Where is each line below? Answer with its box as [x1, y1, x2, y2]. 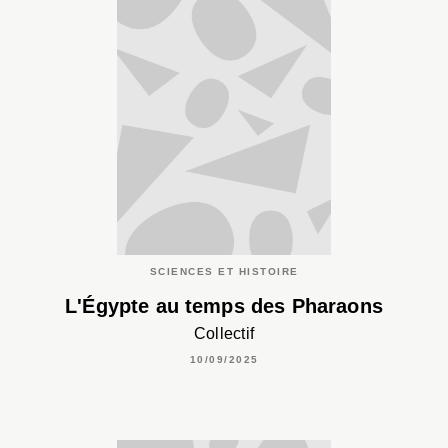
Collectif [193, 324, 255, 342]
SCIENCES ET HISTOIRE [149, 266, 299, 278]
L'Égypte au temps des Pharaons [65, 294, 383, 317]
